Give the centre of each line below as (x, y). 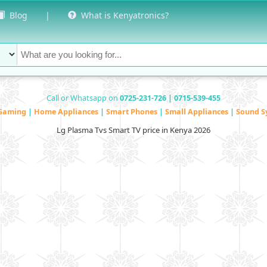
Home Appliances (67, 111)
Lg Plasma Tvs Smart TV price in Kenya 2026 (133, 130)
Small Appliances (198, 111)
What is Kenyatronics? (122, 15)
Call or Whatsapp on (83, 98)
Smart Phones (133, 111)
